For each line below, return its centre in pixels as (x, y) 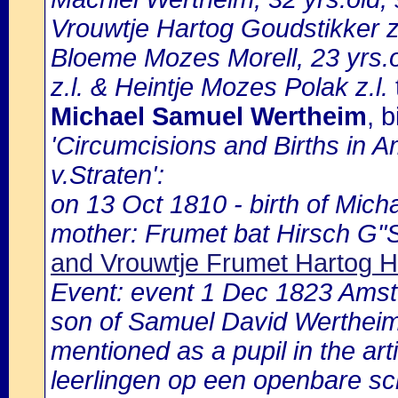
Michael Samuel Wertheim (209, 116)
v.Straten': (107, 175)
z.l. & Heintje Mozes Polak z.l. (219, 87)
